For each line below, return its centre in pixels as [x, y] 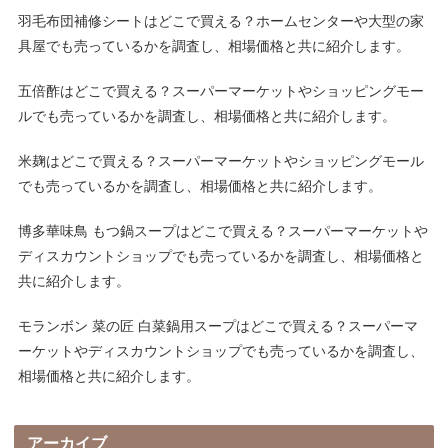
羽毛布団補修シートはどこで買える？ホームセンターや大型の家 [221, 21]
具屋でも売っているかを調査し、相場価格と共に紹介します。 [214, 46]
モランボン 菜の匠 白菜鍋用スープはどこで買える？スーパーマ [218, 326]
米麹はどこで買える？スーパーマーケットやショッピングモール [221, 161]
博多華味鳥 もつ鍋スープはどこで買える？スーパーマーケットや [223, 231]
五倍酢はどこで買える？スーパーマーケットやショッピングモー [221, 91]
